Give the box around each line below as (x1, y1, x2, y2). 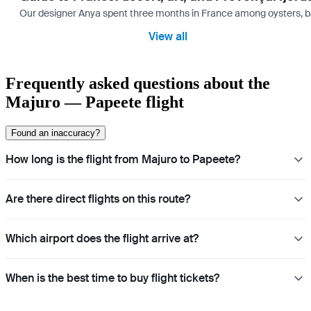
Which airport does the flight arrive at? (6, 231, 199, 246)
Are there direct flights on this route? (6, 192, 190, 207)
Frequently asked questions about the (6, 74, 270, 93)
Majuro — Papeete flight (6, 93, 184, 112)
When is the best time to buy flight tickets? (6, 271, 219, 286)
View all (149, 29, 187, 44)
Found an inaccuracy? (11, 128, 100, 139)
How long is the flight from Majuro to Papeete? (6, 152, 240, 167)
